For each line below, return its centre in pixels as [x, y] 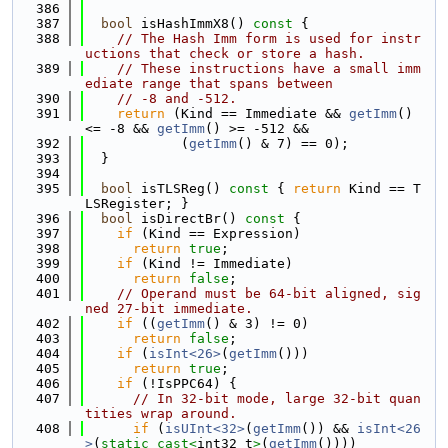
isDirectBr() [185, 218]
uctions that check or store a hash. [225, 53]
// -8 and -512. [177, 98]
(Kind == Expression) [217, 233]
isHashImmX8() [189, 23]
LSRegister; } [137, 203]
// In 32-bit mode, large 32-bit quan [277, 398]
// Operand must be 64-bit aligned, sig [269, 293]
